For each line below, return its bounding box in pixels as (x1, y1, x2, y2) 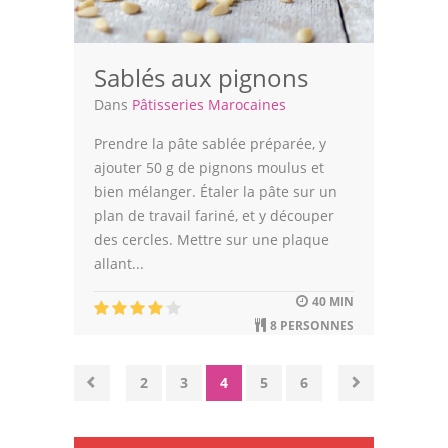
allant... (94, 253, 144, 273)
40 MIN (309, 292, 354, 310)
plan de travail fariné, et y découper (94, 205, 334, 225)
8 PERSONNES (267, 316, 354, 334)
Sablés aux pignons (94, 60, 308, 94)
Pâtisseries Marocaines (132, 94, 286, 114)
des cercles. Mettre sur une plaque (94, 229, 329, 249)
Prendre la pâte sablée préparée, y (94, 133, 326, 153)
